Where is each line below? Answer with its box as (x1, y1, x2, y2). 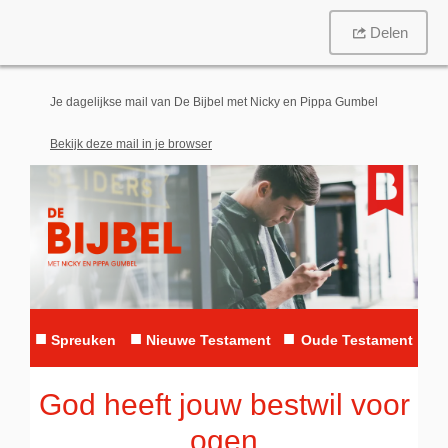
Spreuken (51, 332, 116, 349)
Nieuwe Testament (146, 332, 271, 349)
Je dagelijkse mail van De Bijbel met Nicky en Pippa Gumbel (50, 95, 378, 109)
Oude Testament (301, 332, 413, 349)
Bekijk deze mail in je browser (50, 137, 212, 151)
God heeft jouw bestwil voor (38, 388, 410, 422)
